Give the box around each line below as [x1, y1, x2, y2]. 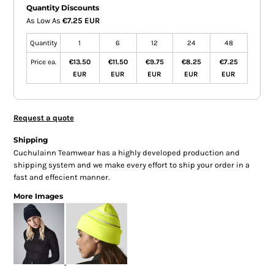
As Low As [26, 15, 62, 25]
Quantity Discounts [26, 2, 99, 12]
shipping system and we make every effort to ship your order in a [13, 160, 250, 169]
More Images [13, 191, 63, 201]
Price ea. [30, 57, 56, 66]
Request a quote [13, 113, 74, 122]
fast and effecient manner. [13, 172, 109, 182]
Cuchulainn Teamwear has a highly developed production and [13, 147, 240, 157]
